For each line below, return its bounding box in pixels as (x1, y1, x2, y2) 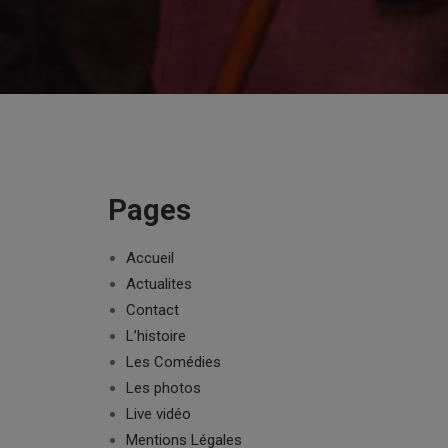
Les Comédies (126, 353, 221, 371)
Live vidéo (126, 405, 191, 423)
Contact (126, 301, 179, 319)
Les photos (126, 379, 201, 397)
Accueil (126, 249, 174, 267)
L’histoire (126, 327, 186, 345)
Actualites (126, 275, 192, 293)
